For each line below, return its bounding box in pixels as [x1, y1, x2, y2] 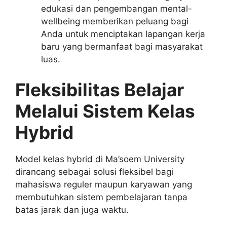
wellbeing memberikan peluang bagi [41, 16, 188, 27]
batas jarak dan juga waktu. [15, 204, 129, 215]
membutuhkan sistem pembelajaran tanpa [15, 192, 187, 202]
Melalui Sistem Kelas [15, 100, 195, 122]
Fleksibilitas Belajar [15, 79, 184, 100]
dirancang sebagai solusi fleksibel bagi [15, 166, 173, 177]
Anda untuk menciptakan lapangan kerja [41, 29, 205, 40]
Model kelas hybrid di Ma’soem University [15, 154, 184, 164]
